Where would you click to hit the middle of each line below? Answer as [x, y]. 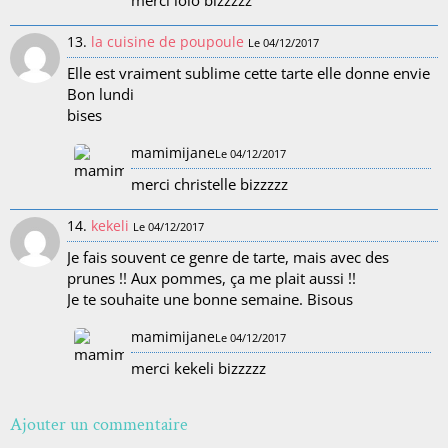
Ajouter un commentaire [99, 424]
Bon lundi [100, 94]
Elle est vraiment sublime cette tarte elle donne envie [248, 73]
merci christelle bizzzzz [209, 183]
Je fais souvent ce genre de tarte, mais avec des [228, 257]
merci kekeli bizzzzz [198, 367]
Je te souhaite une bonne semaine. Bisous [210, 299]
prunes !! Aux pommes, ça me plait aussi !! [211, 278]
